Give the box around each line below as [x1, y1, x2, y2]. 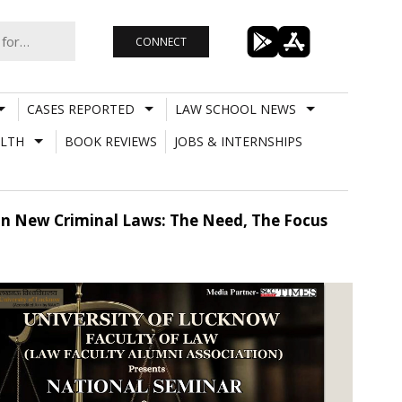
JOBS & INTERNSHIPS [173, 132, 302, 150]
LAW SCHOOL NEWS [174, 100, 296, 118]
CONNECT [135, 33, 187, 49]
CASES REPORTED [26, 100, 135, 118]
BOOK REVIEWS [64, 132, 157, 150]
